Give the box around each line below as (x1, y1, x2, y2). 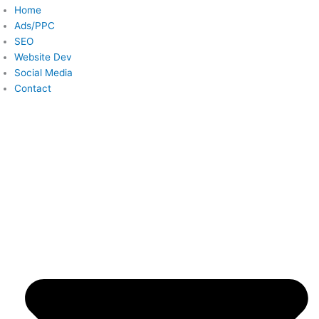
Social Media (14, 67, 73, 79)
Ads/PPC (14, 20, 55, 32)
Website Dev (14, 51, 72, 63)
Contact (14, 83, 51, 95)
